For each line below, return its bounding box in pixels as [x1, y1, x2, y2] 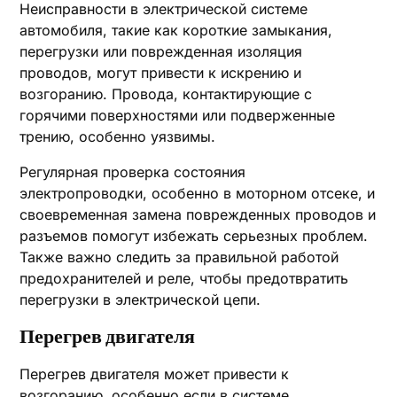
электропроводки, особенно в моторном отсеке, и [19, 184, 376, 202]
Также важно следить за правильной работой [19, 248, 339, 266]
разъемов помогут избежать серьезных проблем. [19, 227, 369, 245]
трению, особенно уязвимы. [19, 128, 216, 145]
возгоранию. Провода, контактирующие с [19, 85, 313, 103]
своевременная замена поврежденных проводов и [19, 206, 377, 223]
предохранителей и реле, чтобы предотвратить [19, 269, 349, 287]
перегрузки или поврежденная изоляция [19, 43, 303, 60]
